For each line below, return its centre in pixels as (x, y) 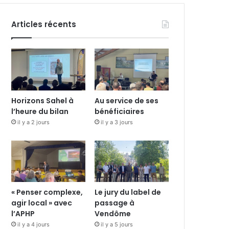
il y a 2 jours (34, 122)
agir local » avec (42, 203)
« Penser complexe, (47, 192)
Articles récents (44, 24)
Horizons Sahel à (43, 100)
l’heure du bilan (40, 111)
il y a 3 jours (117, 122)
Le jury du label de (128, 192)
